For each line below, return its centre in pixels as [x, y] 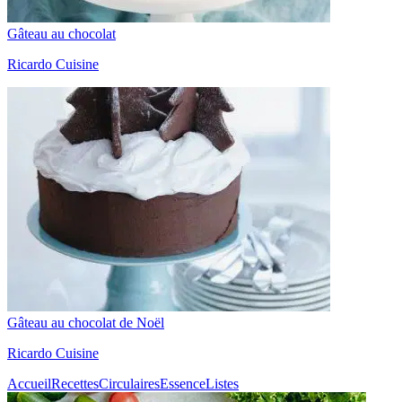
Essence [183, 383]
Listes [222, 383]
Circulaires [129, 383]
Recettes [75, 383]
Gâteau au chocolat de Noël [86, 322]
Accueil [29, 383]
